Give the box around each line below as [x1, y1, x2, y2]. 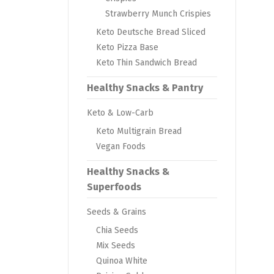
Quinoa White [96, 256, 147, 267]
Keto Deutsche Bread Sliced [96, 27, 206, 38]
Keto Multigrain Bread [96, 126, 182, 137]
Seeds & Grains [87, 207, 146, 218]
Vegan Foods [96, 141, 146, 152]
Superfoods [87, 181, 141, 193]
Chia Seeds [96, 225, 138, 236]
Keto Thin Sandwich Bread [96, 57, 197, 68]
